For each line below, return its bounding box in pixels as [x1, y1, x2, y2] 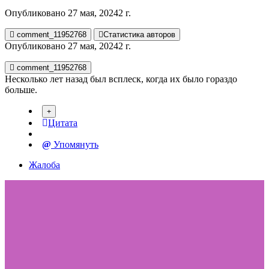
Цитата [48, 117, 77, 128]
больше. [5, 84, 37, 95]
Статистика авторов [103, 29, 175, 39]
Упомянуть [51, 139, 98, 150]
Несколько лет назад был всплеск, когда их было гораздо [5, 73, 237, 84]
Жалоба [29, 159, 60, 170]
